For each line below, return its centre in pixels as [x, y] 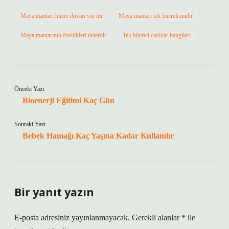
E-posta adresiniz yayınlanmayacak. [72, 217]
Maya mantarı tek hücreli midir [156, 16]
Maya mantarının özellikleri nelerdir [63, 35]
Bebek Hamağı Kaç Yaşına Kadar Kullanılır [98, 136]
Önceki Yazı [29, 89]
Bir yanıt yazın [54, 192]
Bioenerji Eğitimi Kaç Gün [68, 100]
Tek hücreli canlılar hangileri [157, 35]
